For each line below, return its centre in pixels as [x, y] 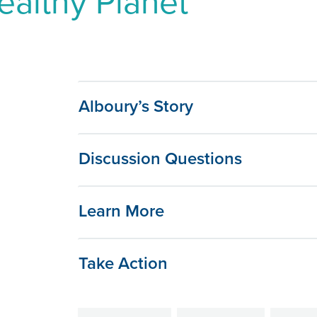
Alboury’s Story [136, 106]
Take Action [123, 263]
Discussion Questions [160, 158]
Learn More [121, 211]
